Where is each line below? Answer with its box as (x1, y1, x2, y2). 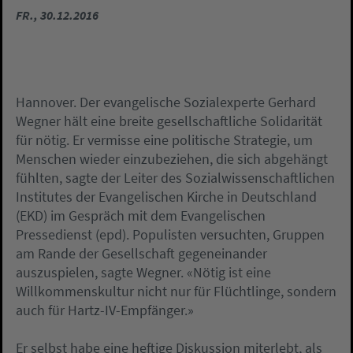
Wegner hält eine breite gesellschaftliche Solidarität (16, 112, 322, 130)
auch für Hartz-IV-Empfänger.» (16, 301, 194, 319)
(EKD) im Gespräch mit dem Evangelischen (16, 206, 266, 225)
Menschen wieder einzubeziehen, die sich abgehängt (16, 150, 328, 168)
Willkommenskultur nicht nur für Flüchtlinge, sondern (16, 282, 336, 300)
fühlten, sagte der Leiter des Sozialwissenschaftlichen (16, 169, 335, 187)
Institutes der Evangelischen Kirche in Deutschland (16, 188, 317, 206)
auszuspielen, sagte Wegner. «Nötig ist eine (16, 263, 271, 281)
